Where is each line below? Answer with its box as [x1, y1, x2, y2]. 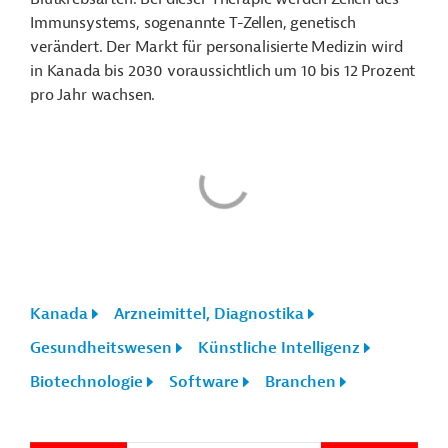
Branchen [265, 372, 336, 392]
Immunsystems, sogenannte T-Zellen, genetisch [30, 13, 356, 33]
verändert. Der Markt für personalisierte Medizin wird [30, 37, 403, 57]
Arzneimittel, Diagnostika [114, 304, 304, 324]
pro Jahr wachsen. [30, 85, 156, 105]
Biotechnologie [30, 372, 143, 392]
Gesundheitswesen [30, 338, 172, 358]
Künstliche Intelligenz [198, 338, 360, 358]
